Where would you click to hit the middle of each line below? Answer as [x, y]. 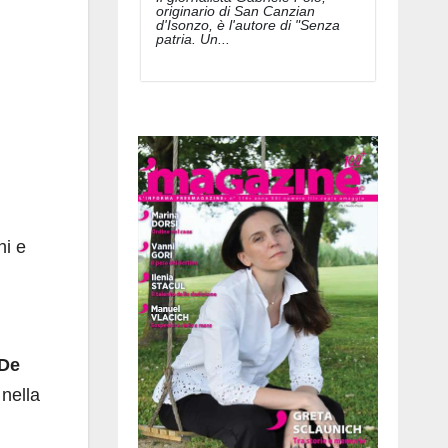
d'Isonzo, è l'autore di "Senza [248, 24]
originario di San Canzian [235, 10]
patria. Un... [193, 38]
